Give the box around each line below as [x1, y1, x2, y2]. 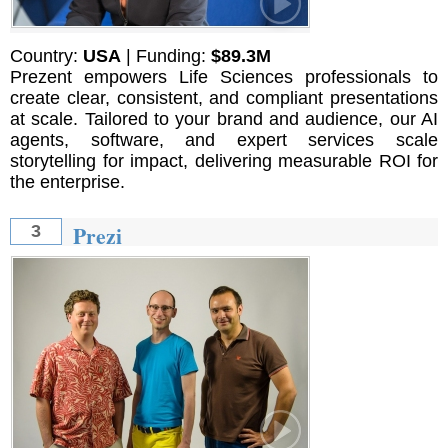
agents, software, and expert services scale [10, 130, 438, 150]
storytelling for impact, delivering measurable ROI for [10, 151, 438, 171]
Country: [10, 46, 83, 66]
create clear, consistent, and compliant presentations [10, 88, 438, 108]
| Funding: [121, 46, 211, 66]
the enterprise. [10, 172, 125, 192]
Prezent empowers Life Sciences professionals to [10, 67, 438, 87]
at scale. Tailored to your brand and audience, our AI [10, 109, 438, 129]
